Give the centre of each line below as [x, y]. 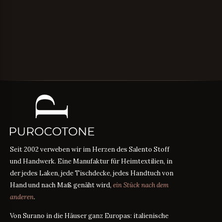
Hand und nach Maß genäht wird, [61, 185]
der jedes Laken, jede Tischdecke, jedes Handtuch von [92, 173]
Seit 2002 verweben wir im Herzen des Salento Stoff [90, 149]
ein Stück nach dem [141, 185]
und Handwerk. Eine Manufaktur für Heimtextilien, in [91, 161]
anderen [22, 197]
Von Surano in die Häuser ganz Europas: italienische [89, 216]
